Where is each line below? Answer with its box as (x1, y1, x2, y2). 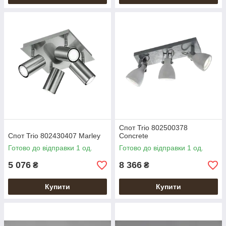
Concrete (119, 132, 148, 140)
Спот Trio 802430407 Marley (8, 132, 100, 140)
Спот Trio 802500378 (119, 124, 188, 132)
